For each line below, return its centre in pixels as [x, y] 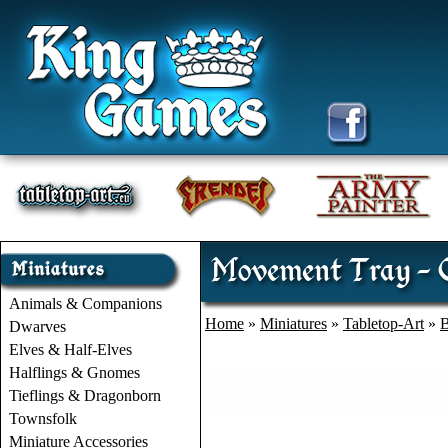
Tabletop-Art [383, 323]
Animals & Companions [85, 303]
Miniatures [293, 323]
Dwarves [37, 326]
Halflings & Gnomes [74, 372]
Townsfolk [43, 418]
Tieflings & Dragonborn [85, 395]
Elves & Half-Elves [70, 349]
